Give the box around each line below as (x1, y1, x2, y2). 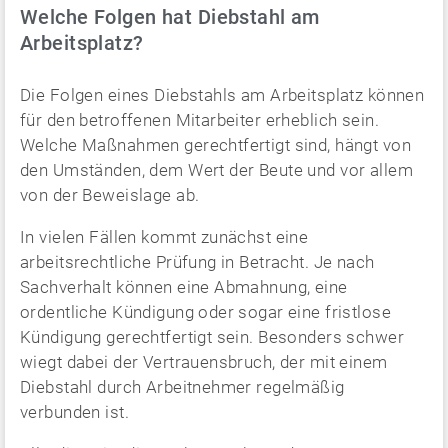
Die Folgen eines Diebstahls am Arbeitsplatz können (20, 84, 425, 105)
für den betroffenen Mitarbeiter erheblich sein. (20, 109, 379, 130)
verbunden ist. (20, 401, 129, 422)
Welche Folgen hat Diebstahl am (20, 4, 320, 29)
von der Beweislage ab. (20, 184, 200, 205)
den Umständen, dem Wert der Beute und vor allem (20, 159, 413, 180)
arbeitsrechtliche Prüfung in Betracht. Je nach (20, 251, 375, 272)
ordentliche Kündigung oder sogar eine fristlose (20, 301, 391, 322)
